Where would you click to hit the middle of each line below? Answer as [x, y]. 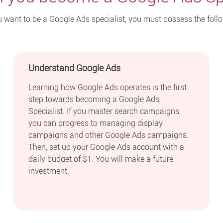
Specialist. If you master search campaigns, [105, 111]
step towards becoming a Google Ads [94, 99]
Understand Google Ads [75, 68]
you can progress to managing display [96, 123]
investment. [49, 170]
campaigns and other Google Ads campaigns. [109, 135]
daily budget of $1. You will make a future [101, 159]
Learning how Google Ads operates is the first [108, 87]
